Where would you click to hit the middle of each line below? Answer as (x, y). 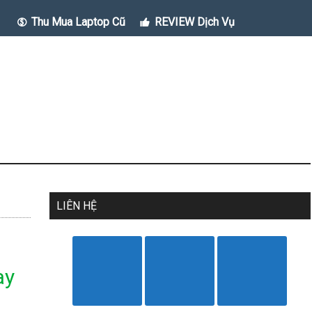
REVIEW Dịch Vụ (194, 22)
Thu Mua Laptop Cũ (78, 22)
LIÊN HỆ (76, 206)
